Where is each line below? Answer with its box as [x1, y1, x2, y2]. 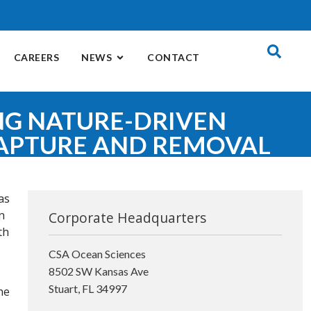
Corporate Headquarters [49, 208, 206, 227]
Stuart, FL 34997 [49, 282, 127, 295]
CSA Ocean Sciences [49, 247, 146, 260]
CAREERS [13, 51, 60, 63]
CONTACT [147, 51, 200, 63]
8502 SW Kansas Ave [49, 264, 149, 278]
